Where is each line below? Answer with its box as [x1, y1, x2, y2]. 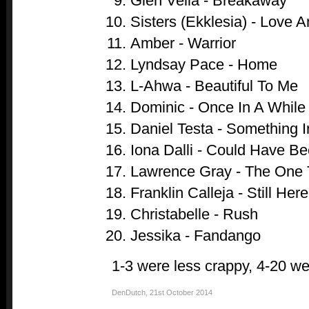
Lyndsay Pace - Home [130, 56, 277, 73]
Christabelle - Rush [130, 206, 258, 223]
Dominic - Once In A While [130, 99, 306, 116]
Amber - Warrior [130, 34, 236, 52]
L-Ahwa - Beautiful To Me [130, 77, 298, 94]
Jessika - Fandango [130, 227, 261, 244]
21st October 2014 [150, 288, 212, 297]
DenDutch [112, 288, 146, 297]
